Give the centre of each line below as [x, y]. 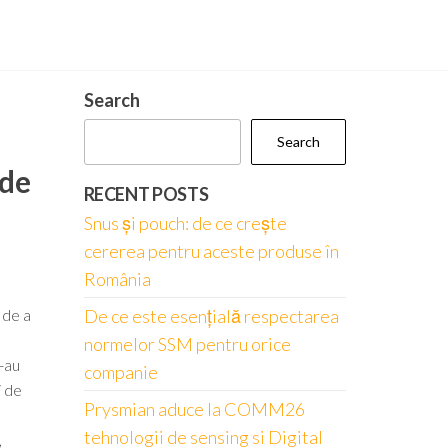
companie [120, 372]
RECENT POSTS [146, 194]
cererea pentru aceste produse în [211, 251]
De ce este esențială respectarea [211, 316]
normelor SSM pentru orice [187, 344]
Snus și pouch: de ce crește [185, 223]
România [117, 279]
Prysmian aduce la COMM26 [194, 409]
